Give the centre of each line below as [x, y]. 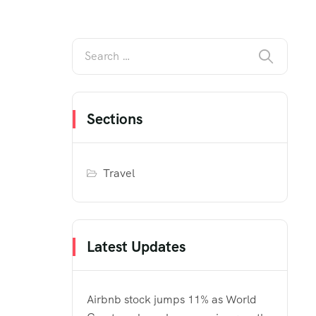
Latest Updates [136, 246]
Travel [119, 173]
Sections [115, 119]
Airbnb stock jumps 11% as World [172, 299]
